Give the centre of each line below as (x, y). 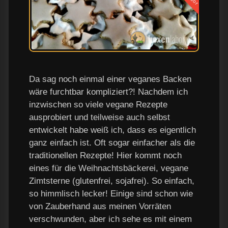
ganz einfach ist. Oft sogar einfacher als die (112, 142)
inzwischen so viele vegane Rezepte (98, 104)
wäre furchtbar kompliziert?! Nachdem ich (108, 92)
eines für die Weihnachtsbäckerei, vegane (109, 168)
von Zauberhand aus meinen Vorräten (100, 206)
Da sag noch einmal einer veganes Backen (110, 79)
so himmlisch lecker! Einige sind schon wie (111, 193)
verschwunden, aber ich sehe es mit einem (110, 219)
